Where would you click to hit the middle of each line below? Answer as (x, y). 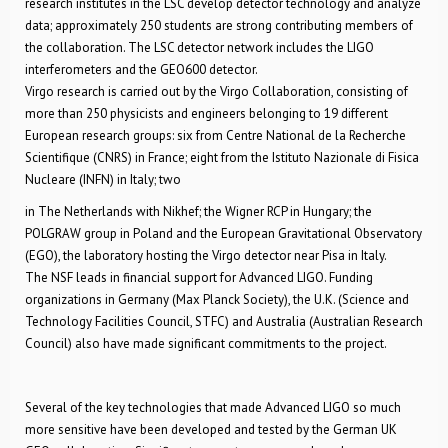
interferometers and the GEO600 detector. (141, 69)
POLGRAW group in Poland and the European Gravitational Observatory (223, 233)
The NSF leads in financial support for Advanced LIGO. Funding (199, 277)
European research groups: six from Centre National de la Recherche (215, 135)
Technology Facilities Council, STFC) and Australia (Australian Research (224, 321)
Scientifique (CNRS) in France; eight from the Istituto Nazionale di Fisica (222, 157)
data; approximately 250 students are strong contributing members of (219, 25)
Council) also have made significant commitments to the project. (206, 343)
